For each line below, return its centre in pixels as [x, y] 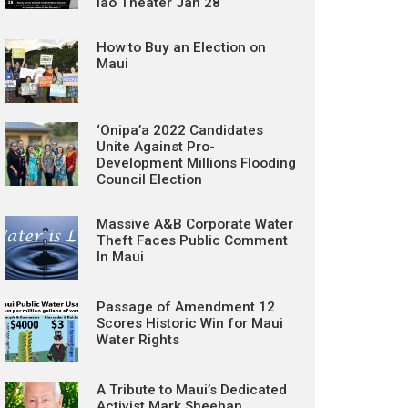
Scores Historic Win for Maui [190, 323]
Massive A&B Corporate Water [195, 224]
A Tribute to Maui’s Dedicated [192, 390]
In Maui [120, 257]
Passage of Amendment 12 [186, 307]
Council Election [149, 179]
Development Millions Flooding [196, 163]
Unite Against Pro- [156, 147]
